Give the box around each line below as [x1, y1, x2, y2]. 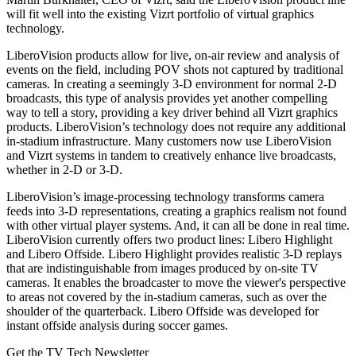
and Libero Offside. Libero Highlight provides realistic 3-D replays [6, 247, 342, 261]
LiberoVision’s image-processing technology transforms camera [6, 190, 324, 203]
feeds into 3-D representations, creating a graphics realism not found [6, 204, 346, 218]
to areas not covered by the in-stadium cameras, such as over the [6, 290, 327, 304]
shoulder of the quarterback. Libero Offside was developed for [6, 304, 319, 318]
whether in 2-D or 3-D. [6, 163, 122, 176]
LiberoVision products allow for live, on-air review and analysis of [6, 48, 339, 62]
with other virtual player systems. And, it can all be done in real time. [6, 219, 350, 232]
